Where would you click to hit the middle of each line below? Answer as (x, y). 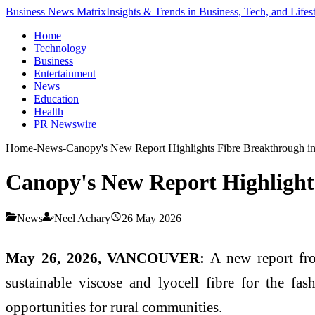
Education (56, 99)
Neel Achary (82, 218)
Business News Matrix (56, 12)
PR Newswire (65, 124)
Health (49, 111)
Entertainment (65, 73)
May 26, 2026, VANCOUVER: (105, 257)
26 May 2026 (152, 218)
